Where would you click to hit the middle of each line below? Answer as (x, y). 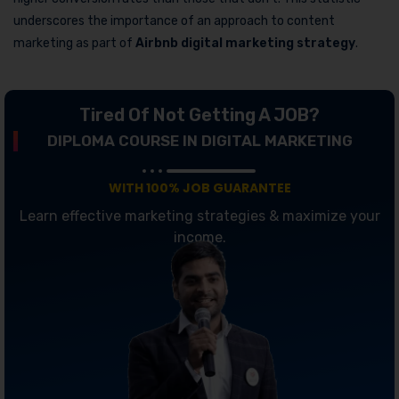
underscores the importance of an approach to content (174, 21)
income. (199, 237)
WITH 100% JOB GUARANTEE (199, 188)
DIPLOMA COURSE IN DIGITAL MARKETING (199, 141)
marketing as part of (74, 43)
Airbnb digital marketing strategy (245, 43)
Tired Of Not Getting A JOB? (199, 115)
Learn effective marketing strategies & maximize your (199, 216)
